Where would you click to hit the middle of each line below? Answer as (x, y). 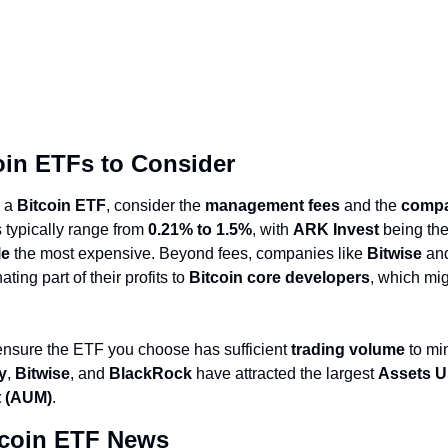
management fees (272, 205)
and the (370, 205)
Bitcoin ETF (61, 205)
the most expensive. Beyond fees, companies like (188, 253)
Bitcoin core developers (279, 277)
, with (272, 229)
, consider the (155, 205)
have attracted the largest (285, 373)
